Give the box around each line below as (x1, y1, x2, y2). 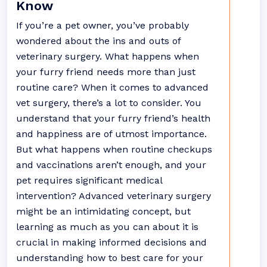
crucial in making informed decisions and (16, 237, 207, 248)
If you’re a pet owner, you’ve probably (16, 20, 189, 31)
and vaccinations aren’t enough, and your (16, 159, 206, 170)
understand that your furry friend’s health (16, 113, 210, 124)
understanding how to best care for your (16, 252, 203, 263)
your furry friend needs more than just (16, 66, 195, 77)
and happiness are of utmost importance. (16, 128, 210, 139)
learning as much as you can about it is (16, 221, 198, 232)
